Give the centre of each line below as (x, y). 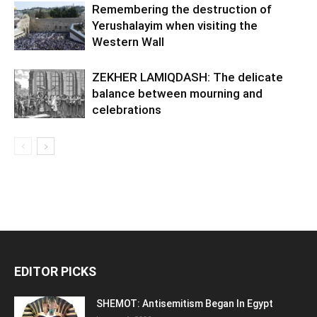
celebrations (127, 110)
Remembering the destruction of (182, 9)
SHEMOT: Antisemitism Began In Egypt (185, 304)
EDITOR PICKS (55, 271)
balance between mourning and (177, 93)
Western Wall (128, 42)
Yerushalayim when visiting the (175, 25)
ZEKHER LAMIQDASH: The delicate (188, 77)
